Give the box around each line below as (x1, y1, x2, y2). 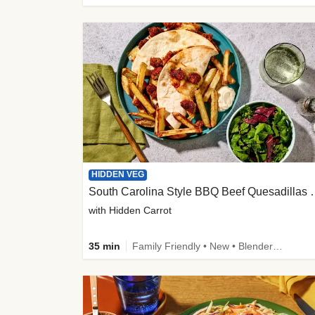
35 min (89, 240, 120, 252)
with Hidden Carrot (89, 204, 172, 216)
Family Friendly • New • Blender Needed (273, 240, 283, 252)
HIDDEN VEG (91, 169, 144, 179)
